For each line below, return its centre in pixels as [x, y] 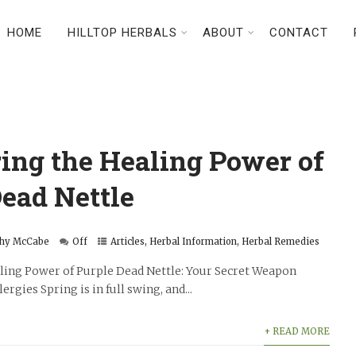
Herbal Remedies [281, 242]
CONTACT [299, 33]
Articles [128, 242]
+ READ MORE [296, 331]
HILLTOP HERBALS [122, 33]
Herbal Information [193, 242]
